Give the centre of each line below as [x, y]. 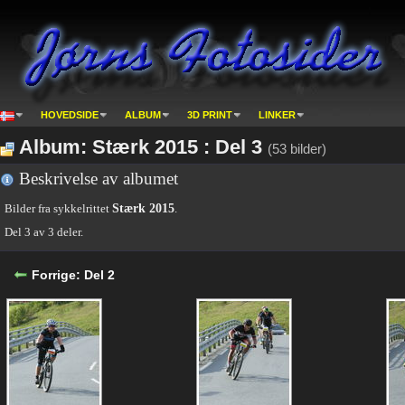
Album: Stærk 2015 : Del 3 [141, 147]
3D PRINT [210, 115]
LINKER [277, 115]
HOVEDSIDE [70, 115]
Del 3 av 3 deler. [44, 232]
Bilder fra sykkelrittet [58, 208]
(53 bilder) [297, 149]
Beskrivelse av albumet [96, 179]
